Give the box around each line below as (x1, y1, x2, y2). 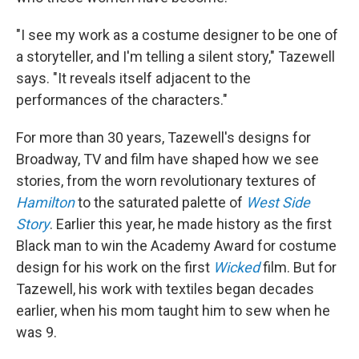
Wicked (213, 259, 260, 276)
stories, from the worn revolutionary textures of (16, 172, 317, 189)
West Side (246, 194, 310, 211)
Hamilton (16, 194, 75, 211)
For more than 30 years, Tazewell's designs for (16, 129, 311, 146)
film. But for (263, 259, 337, 276)
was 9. (16, 324, 57, 341)
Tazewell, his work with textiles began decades (16, 280, 314, 297)
